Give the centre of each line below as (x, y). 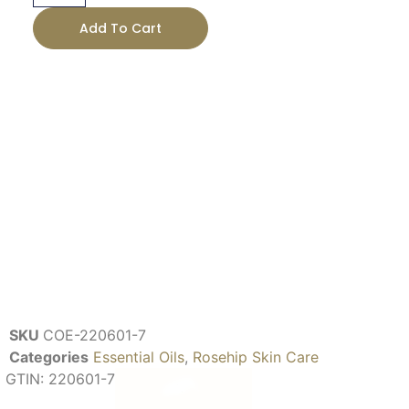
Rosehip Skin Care (256, 357)
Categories (49, 357)
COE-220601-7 (94, 336)
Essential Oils (139, 357)
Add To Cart (120, 29)
